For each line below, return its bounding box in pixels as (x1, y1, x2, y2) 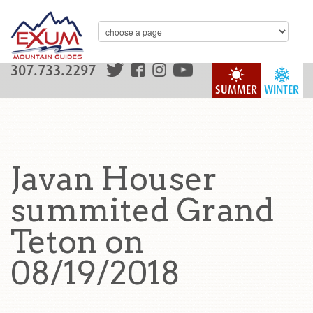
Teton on (10, 223, 145, 261)
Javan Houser (10, 160, 217, 198)
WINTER (264, 83, 299, 96)
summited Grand (10, 191, 274, 229)
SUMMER (215, 83, 257, 96)
